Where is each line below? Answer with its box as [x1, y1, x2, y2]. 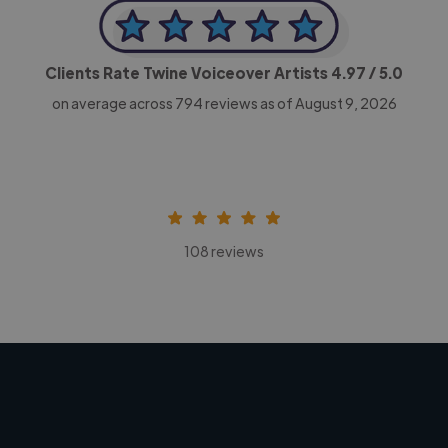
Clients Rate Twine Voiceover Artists [45, 62, 331, 82]
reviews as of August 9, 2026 [202, 93, 397, 112]
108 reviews [184, 241, 264, 260]
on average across [51, 93, 175, 112]
